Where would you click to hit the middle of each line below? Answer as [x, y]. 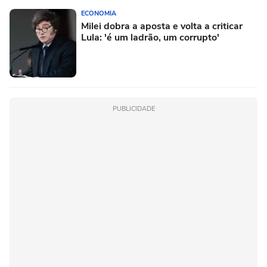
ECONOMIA [99, 13]
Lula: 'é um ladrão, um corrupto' [150, 38]
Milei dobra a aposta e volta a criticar [162, 26]
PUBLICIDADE [133, 109]
